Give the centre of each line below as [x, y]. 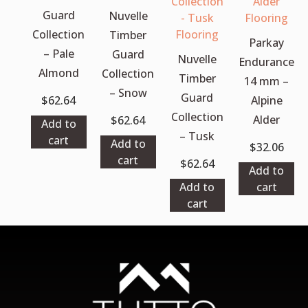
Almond [58, 73]
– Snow [128, 92]
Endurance [267, 62]
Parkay [267, 42]
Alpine [266, 100]
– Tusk [197, 136]
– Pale [58, 53]
